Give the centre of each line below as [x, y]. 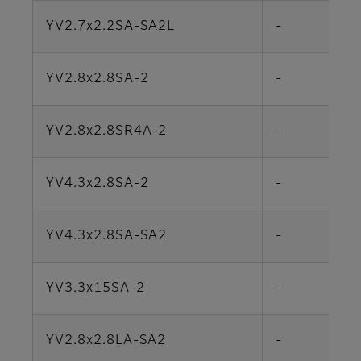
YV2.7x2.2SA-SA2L [111, 27]
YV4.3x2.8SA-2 [98, 184]
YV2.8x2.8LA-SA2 [106, 341]
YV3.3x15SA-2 [95, 289]
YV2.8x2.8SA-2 [98, 79]
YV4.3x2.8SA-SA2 [107, 237]
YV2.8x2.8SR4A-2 [107, 132]
